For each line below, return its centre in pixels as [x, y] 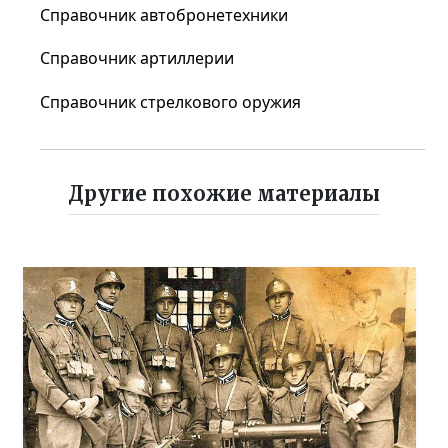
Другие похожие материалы [224, 193]
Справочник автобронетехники [164, 15]
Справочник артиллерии [137, 58]
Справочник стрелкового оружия [171, 101]
